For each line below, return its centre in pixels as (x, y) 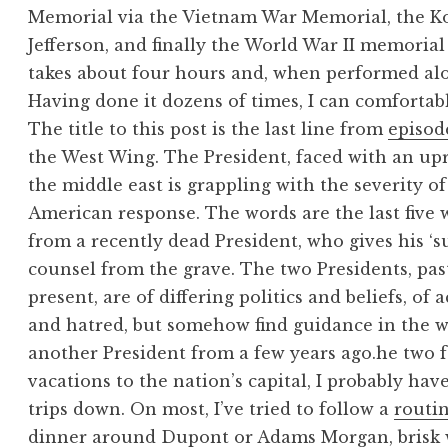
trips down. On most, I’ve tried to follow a (211, 409)
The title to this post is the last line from (208, 129)
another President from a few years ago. (202, 353)
